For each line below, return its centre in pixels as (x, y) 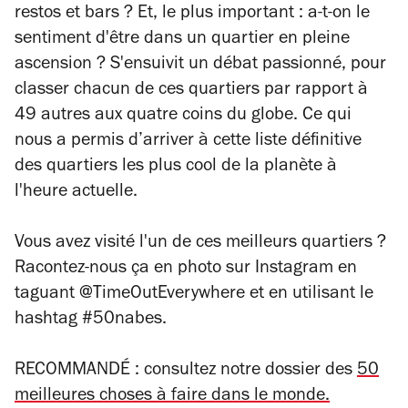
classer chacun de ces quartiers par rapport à (191, 91)
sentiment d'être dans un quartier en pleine (182, 40)
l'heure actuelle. (76, 193)
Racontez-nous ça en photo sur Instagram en (186, 269)
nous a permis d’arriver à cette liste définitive (188, 142)
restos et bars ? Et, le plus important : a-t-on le (192, 14)
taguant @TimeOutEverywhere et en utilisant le (194, 295)
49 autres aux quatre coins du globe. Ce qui (183, 116)
